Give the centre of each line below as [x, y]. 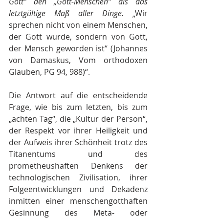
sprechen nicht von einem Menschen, [78, 25]
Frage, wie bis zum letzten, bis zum [78, 107]
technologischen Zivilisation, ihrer [78, 177]
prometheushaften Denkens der [78, 166]
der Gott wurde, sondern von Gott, [78, 37]
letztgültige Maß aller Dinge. [66, 13]
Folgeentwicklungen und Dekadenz [78, 189]
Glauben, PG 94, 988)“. [49, 72]
